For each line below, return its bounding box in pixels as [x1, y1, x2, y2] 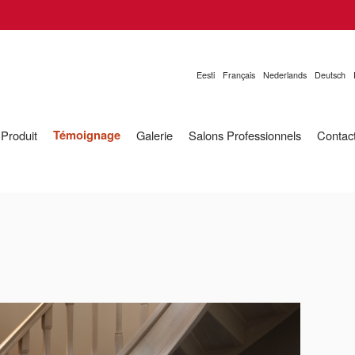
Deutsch [315, 69, 345, 81]
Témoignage [53, 126, 120, 143]
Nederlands [263, 69, 307, 81]
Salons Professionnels [189, 127, 301, 143]
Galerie [136, 127, 173, 143]
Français [223, 69, 255, 81]
